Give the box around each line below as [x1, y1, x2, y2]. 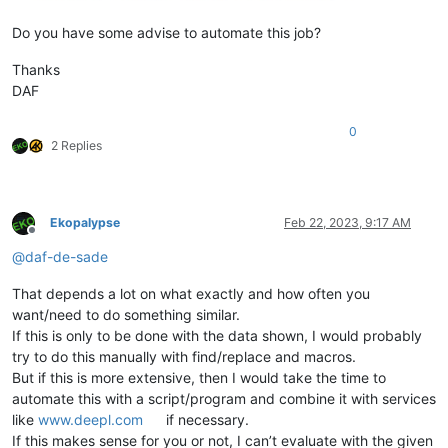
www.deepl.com [38, 411, 143, 429]
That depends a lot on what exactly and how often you [12, 285, 370, 303]
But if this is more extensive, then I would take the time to [12, 369, 386, 387]
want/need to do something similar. [12, 306, 240, 324]
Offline [31, 229, 68, 245]
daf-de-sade [25, 248, 108, 266]
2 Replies [51, 138, 102, 154]
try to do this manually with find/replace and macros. [12, 348, 356, 366]
